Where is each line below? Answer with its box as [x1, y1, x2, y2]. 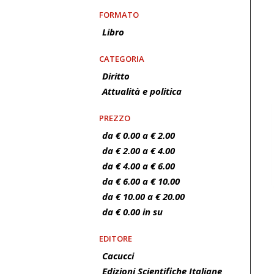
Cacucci [102, 250, 134, 262]
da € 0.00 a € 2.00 [102, 129, 175, 141]
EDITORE [99, 233, 132, 244]
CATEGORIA [99, 53, 144, 64]
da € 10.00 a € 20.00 [102, 190, 185, 202]
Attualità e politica [102, 85, 182, 97]
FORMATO [99, 9, 139, 20]
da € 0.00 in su [102, 206, 163, 218]
